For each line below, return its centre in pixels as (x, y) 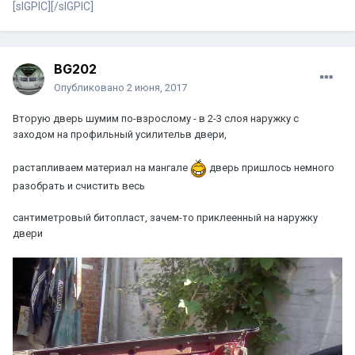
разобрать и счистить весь (79, 186)
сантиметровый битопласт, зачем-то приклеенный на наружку (165, 218)
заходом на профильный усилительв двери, (120, 135)
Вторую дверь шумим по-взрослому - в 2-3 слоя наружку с (156, 119)
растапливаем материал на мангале (101, 168)
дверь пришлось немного (271, 168)
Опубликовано (90, 88)
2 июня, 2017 (157, 88)
